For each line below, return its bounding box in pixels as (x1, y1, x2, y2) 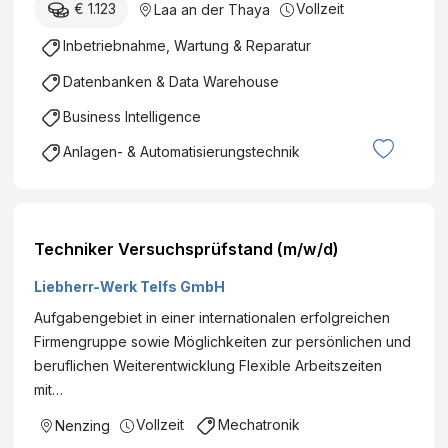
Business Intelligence (63, 107, 201, 125)
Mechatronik (218, 416, 300, 434)
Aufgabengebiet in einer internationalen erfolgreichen (34, 309, 390, 327)
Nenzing (55, 417, 110, 435)
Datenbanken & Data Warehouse (63, 72, 279, 90)
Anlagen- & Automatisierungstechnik (63, 142, 300, 160)
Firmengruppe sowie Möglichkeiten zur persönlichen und (34, 333, 411, 351)
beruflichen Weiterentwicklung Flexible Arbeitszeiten (34, 357, 382, 375)
